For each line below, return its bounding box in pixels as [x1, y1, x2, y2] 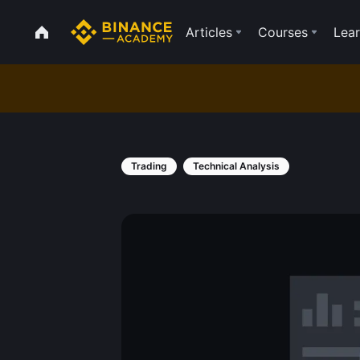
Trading [131, 160, 167, 172]
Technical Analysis [193, 160, 280, 172]
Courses [258, 24, 308, 40]
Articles [186, 24, 232, 40]
